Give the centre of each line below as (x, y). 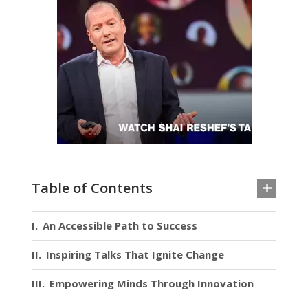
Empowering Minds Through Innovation (152, 283)
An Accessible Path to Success (120, 225)
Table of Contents (92, 188)
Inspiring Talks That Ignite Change (135, 254)
